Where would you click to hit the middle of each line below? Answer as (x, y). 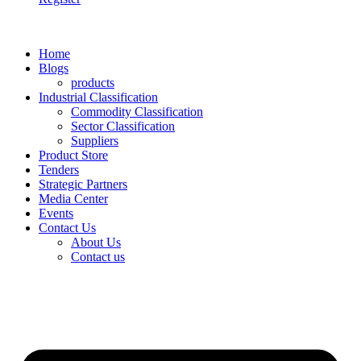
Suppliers (95, 141)
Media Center (73, 199)
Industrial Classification (98, 98)
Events (56, 214)
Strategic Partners (83, 185)
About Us (96, 243)
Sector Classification (123, 127)
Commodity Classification (137, 112)
